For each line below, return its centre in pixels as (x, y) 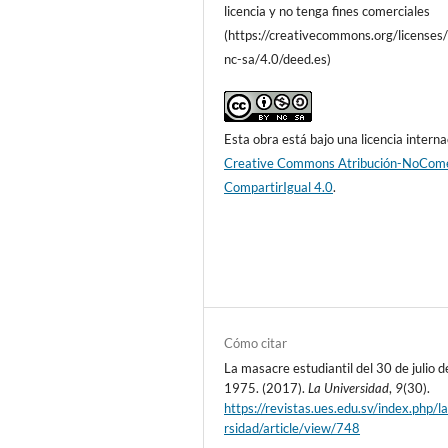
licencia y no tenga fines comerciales (327, 11)
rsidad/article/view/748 (292, 428)
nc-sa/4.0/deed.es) (278, 59)
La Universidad (349, 388)
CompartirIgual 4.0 (279, 187)
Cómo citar (256, 343)
